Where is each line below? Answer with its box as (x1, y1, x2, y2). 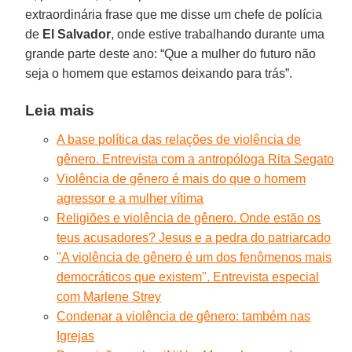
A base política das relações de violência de (57, 132, 302, 146)
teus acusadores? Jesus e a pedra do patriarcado (57, 230, 332, 244)
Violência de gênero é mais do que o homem (57, 171, 306, 185)
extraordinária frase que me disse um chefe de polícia (25, 7, 323, 21)
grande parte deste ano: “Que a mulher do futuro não (25, 46, 317, 60)
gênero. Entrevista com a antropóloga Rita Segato (57, 152, 335, 166)
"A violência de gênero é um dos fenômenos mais (57, 250, 332, 264)
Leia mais (25, 101, 95, 119)
